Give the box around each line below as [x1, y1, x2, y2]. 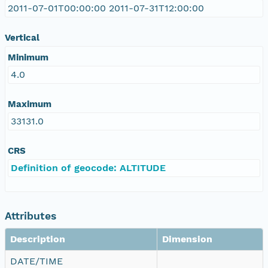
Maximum [8, 98, 51, 109]
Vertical [5, 32, 39, 43]
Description [10, 233, 65, 245]
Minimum [8, 51, 48, 63]
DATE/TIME [10, 255, 63, 267]
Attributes [5, 209, 56, 222]
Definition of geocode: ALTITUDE [11, 162, 166, 173]
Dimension [162, 233, 212, 245]
